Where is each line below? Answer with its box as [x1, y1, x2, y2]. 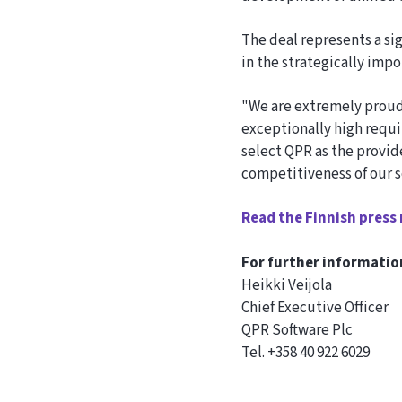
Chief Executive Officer [241, 296, 389, 319]
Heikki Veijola [241, 274, 333, 296]
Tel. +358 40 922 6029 [241, 341, 371, 363]
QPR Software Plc [241, 319, 354, 341]
